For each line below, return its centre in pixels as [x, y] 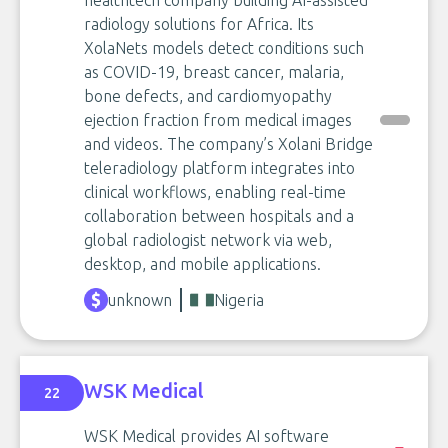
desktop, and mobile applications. [202, 264]
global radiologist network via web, [208, 240]
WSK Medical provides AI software [206, 436]
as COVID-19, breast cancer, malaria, [214, 72]
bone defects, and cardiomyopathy [208, 96]
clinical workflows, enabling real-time [215, 192]
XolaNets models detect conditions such [224, 48]
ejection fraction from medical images [218, 120]
